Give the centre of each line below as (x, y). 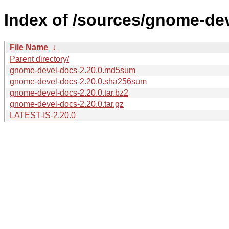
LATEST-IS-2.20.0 (43, 115)
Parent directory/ (39, 59)
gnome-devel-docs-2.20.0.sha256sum (78, 81)
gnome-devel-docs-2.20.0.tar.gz (67, 104)
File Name (29, 47)
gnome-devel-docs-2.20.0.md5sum (73, 70)
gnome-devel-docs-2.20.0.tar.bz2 (69, 93)
